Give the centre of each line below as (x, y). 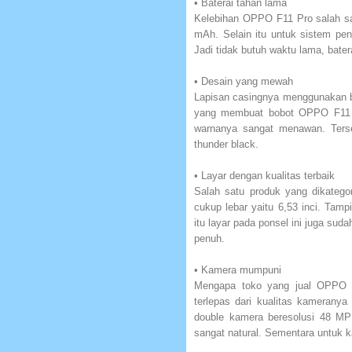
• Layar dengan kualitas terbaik (264, 175)
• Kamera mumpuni (238, 269)
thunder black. (226, 144)
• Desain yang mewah (244, 81)
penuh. (209, 238)
